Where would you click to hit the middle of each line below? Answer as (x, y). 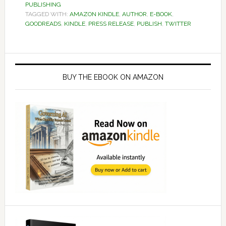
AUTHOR (134, 14)
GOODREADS (43, 24)
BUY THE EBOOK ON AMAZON (113, 77)
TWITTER (178, 24)
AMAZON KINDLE (94, 14)
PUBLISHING (43, 5)
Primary (33, 62)
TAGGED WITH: (47, 14)
